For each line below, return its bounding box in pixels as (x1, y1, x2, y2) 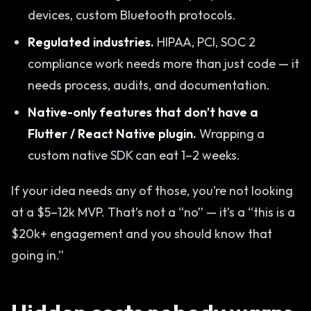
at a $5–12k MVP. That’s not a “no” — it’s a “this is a (11, 204, 295, 220)
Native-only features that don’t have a (28, 104, 258, 120)
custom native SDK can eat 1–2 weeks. (28, 147, 240, 163)
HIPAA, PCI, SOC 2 (154, 34, 255, 50)
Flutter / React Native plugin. (28, 126, 196, 142)
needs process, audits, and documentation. (28, 77, 270, 93)
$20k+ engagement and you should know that (11, 226, 272, 242)
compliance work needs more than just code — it (28, 56, 299, 72)
